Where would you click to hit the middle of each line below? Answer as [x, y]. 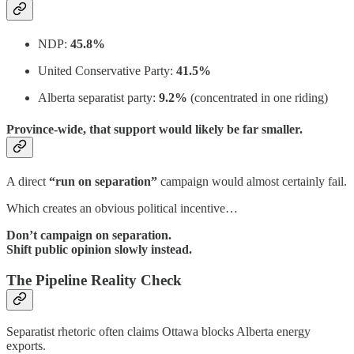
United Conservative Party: [107, 71]
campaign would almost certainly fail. [252, 181]
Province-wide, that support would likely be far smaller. [154, 129]
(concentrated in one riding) [258, 98]
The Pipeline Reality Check [94, 280]
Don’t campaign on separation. [89, 235]
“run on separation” [103, 181]
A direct [28, 181]
